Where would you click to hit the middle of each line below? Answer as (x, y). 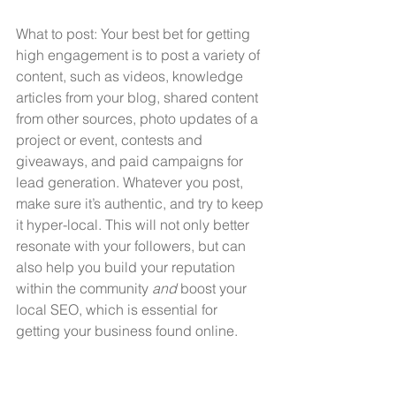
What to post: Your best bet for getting (135, 34)
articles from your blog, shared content (139, 98)
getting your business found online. (127, 331)
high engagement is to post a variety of (140, 55)
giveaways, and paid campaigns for (131, 161)
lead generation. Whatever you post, (131, 183)
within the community (84, 289)
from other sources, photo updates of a (139, 119)
